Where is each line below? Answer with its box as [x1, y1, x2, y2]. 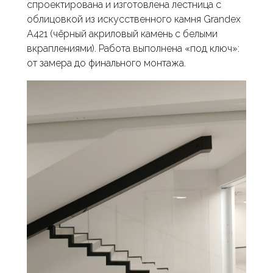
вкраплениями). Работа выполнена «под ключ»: [27, 43, 239, 54]
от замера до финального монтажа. [27, 57, 186, 69]
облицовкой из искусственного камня [27, 13, 201, 25]
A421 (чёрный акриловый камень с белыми [27, 28, 218, 40]
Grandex [204, 13, 241, 25]
